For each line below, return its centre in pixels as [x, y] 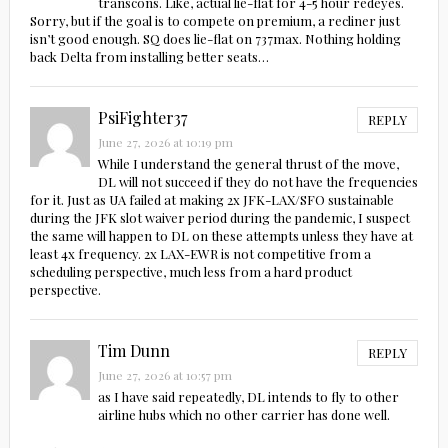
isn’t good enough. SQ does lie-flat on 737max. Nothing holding [215, 39]
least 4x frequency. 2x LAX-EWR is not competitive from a [200, 254]
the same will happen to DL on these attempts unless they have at [221, 236]
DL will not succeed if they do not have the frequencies [257, 182]
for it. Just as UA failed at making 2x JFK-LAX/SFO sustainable [211, 200]
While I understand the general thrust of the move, [248, 164]
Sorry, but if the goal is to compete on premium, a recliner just [214, 21]
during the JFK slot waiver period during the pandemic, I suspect [219, 218]
